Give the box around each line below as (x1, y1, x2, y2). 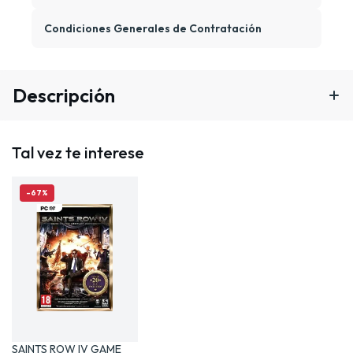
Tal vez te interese (12, 142, 144, 162)
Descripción (13, 83, 115, 107)
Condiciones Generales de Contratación (44, 20, 262, 35)
